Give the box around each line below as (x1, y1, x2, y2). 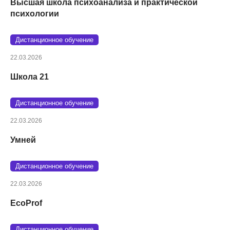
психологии (10, 9, 59, 18)
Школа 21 (10, 72, 49, 81)
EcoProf (10, 198, 42, 207)
